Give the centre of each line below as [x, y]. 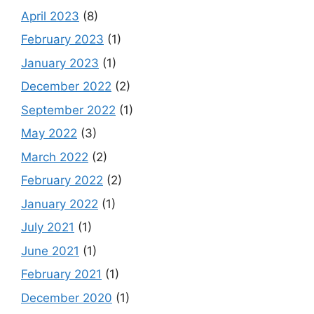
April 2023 [50, 16]
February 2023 [62, 40]
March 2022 [55, 157]
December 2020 [67, 298]
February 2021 [61, 274]
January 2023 [60, 63]
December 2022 [66, 87]
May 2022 [49, 134]
